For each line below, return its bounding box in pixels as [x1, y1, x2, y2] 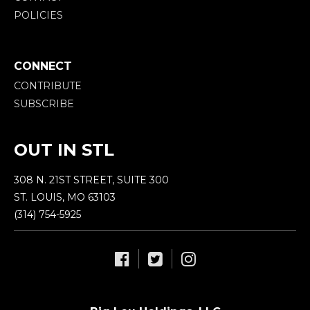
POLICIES [14, 8, 63, 21]
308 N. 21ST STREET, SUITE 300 [14, 173, 169, 186]
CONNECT [14, 59, 72, 73]
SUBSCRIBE [14, 97, 74, 110]
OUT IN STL [14, 139, 114, 160]
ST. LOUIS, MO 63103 [14, 190, 116, 203]
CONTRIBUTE [14, 79, 82, 92]
